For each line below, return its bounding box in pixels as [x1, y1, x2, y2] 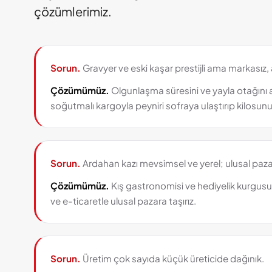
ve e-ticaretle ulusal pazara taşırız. [50, 195, 196, 206]
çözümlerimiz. [34, 4, 112, 19]
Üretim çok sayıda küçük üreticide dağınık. [81, 253, 264, 264]
